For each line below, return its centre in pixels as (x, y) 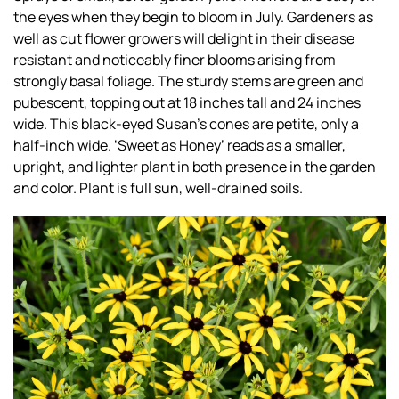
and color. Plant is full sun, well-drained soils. (158, 188)
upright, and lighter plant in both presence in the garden (195, 167)
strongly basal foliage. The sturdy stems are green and (188, 81)
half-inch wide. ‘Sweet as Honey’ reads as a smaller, (179, 145)
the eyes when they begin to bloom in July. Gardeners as (193, 17)
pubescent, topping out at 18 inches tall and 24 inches (187, 102)
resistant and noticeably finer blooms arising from (175, 60)
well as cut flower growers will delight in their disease (184, 38)
